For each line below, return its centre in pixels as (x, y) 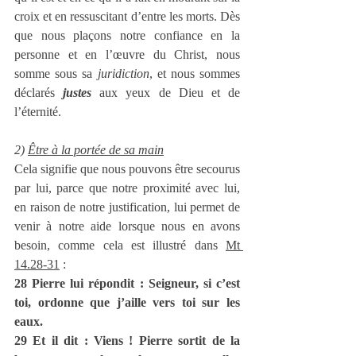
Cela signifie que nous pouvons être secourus (127, 169)
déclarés (39, 93)
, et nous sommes (194, 74)
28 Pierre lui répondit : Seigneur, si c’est (127, 284)
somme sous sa (56, 74)
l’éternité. (38, 112)
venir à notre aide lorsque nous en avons (127, 226)
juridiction (123, 74)
